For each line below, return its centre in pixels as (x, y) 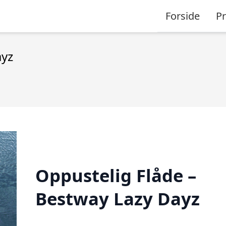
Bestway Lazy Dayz (117, 198)
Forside (183, 16)
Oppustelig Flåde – (116, 175)
